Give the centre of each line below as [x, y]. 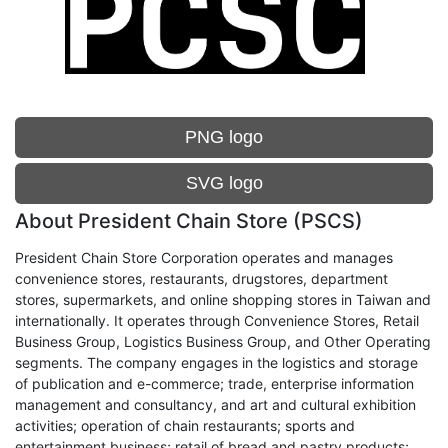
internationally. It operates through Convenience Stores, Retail [217, 320]
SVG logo [224, 183]
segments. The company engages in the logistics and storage [216, 362]
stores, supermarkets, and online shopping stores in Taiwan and [223, 299]
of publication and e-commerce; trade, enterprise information [214, 383]
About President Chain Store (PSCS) [189, 221]
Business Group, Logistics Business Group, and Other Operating [223, 341]
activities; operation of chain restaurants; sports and [185, 425]
